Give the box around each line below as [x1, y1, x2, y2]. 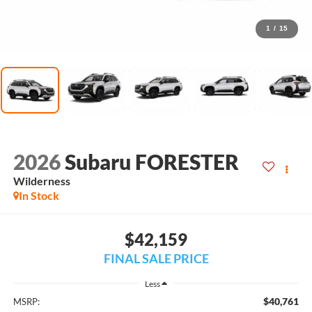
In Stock [18, 189, 59, 203]
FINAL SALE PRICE [103, 250, 209, 266]
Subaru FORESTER [64, 149, 239, 175]
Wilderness [13, 174, 70, 188]
